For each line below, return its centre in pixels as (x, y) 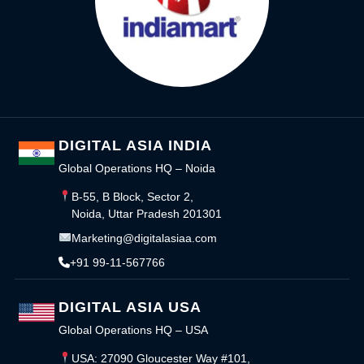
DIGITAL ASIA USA (130, 307)
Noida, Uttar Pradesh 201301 (146, 213)
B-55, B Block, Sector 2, (132, 196)
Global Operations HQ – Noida (137, 168)
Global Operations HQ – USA (133, 329)
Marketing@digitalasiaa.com (144, 238)
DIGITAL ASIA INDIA (135, 145)
